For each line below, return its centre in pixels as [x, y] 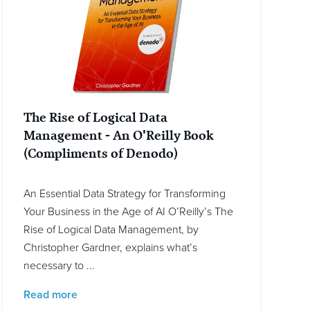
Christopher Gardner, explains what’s [110, 248]
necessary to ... [59, 266]
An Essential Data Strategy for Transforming [125, 194]
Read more [51, 295]
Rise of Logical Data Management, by [111, 230]
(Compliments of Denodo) [101, 154]
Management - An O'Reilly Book [119, 136]
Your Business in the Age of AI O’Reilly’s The [128, 212]
